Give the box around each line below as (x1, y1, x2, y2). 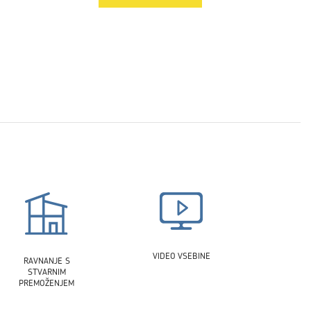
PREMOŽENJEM (19, 277, 74, 289)
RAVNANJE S (23, 255, 70, 267)
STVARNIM (27, 266, 66, 278)
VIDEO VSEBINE (152, 249, 210, 262)
